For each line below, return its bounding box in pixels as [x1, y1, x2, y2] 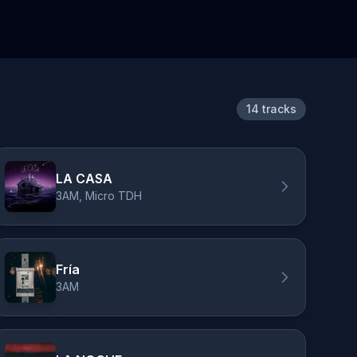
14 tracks [246, 102, 296, 116]
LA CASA [56, 171, 113, 186]
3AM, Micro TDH [56, 189, 143, 202]
